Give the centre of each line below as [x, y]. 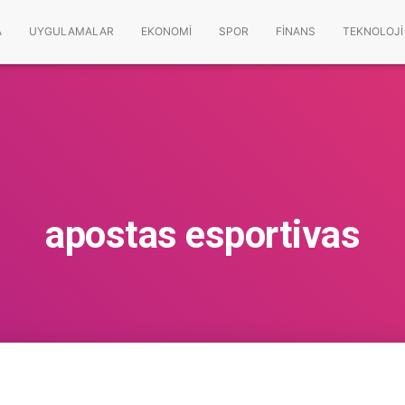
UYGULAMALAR [71, 31]
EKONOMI [166, 31]
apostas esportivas [202, 235]
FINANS [296, 31]
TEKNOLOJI [373, 31]
